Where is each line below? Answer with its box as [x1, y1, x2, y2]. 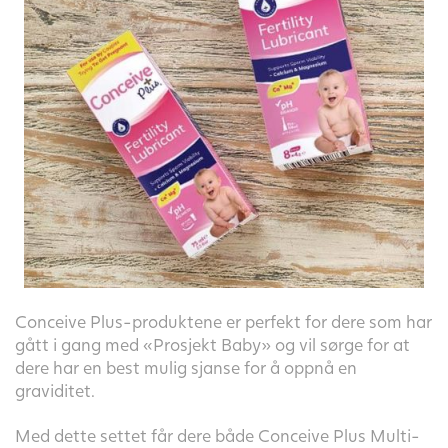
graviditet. [15, 380, 95, 402]
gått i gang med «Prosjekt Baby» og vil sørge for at [15, 334, 410, 356]
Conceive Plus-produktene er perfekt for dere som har [15, 311, 432, 333]
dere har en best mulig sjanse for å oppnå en [15, 357, 357, 379]
